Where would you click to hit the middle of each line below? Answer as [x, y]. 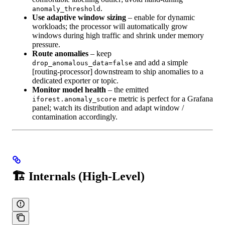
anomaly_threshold [66, 9]
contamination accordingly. [75, 117]
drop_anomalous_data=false [82, 63]
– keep [100, 53]
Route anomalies [60, 53]
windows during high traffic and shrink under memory [118, 35]
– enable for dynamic [160, 17]
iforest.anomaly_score [74, 99]
